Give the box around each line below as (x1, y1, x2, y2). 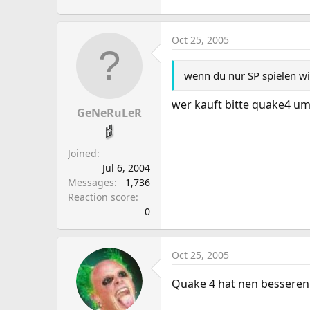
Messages (68, 176, 114, 189)
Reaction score (68, 190, 136, 203)
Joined (68, 147, 97, 160)
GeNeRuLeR (76, 105, 142, 120)
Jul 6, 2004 (102, 161, 150, 174)
